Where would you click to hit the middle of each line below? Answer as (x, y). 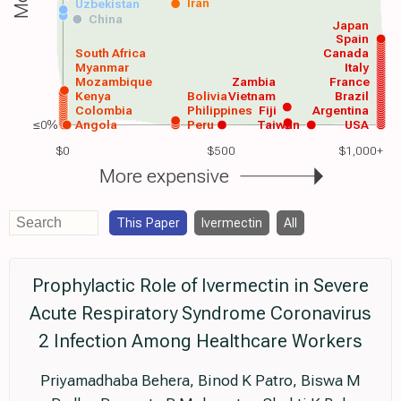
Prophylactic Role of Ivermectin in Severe (200, 286)
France (349, 82)
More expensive (164, 175)
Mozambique (113, 82)
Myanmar (102, 68)
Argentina (341, 111)
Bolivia (208, 96)
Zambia (254, 82)
